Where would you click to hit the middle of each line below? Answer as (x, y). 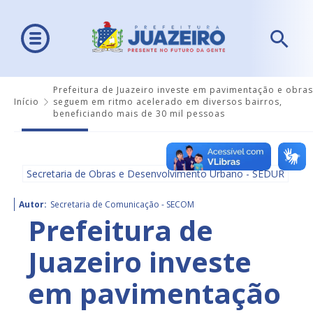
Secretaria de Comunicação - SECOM (122, 205)
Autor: (33, 205)
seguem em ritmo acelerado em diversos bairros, (168, 102)
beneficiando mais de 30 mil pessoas (139, 114)
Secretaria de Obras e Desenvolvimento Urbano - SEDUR (155, 174)
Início (27, 102)
